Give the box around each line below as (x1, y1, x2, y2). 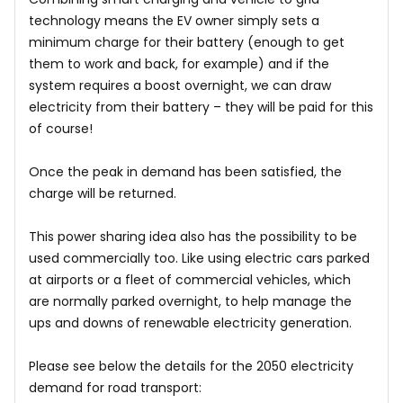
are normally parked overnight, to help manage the (29, 292, 352, 310)
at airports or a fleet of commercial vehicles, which (29, 271, 351, 289)
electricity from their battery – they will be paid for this (29, 98, 373, 116)
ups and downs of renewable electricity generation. (29, 314, 352, 332)
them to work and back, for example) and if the (29, 55, 329, 73)
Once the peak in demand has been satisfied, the (29, 163, 342, 181)
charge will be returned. (29, 184, 176, 202)
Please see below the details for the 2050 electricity (29, 357, 354, 375)
